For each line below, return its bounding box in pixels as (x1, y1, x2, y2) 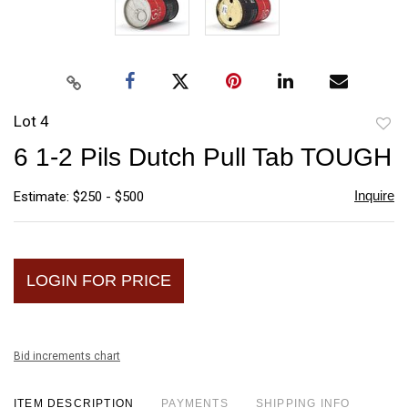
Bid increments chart (14, 349, 120, 362)
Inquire (353, 187, 394, 203)
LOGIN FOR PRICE (26, 270, 171, 290)
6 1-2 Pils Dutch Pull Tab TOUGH (14, 142, 392, 171)
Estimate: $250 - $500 (14, 188, 144, 205)
